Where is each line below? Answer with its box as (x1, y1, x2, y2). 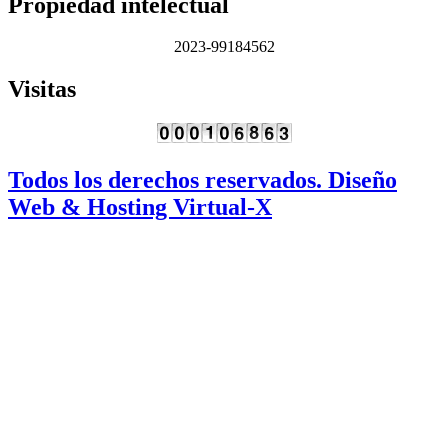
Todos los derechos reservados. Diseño (8, 167, 397, 194)
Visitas (8, 76, 76, 103)
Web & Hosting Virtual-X (8, 194, 272, 221)
